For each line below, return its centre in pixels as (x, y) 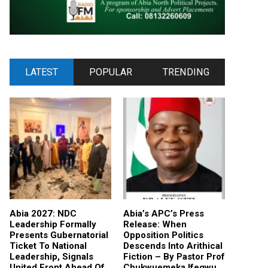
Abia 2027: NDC (43, 213)
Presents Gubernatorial (59, 235)
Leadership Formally (53, 224)
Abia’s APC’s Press (164, 213)
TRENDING (186, 72)
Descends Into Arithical (173, 246)
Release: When (155, 224)
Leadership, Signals (51, 256)
